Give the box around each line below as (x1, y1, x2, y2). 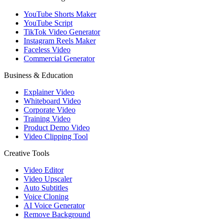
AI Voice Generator (24, 201, 85, 210)
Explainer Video (24, 88, 74, 97)
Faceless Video (24, 45, 71, 54)
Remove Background (24, 210, 90, 219)
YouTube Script (24, 19, 73, 28)
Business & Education (4, 71, 73, 80)
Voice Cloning (24, 192, 69, 201)
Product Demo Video (24, 123, 90, 132)
